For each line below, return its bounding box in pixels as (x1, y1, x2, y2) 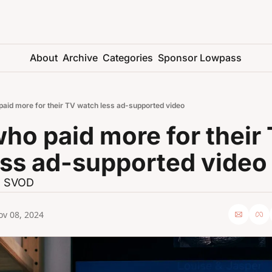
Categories (103, 52, 154, 64)
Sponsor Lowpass (158, 52, 242, 64)
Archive (63, 52, 98, 64)
